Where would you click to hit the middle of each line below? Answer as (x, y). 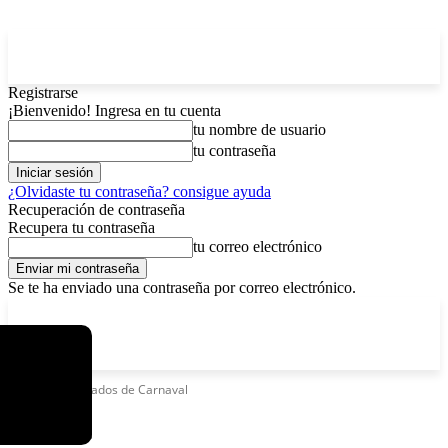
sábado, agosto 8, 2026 (162, 310)
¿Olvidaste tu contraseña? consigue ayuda (139, 191)
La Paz (55, 311)
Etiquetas (34, 389)
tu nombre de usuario (259, 129)
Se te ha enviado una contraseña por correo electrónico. (182, 287)
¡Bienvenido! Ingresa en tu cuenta (114, 110)
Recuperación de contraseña (96, 209)
